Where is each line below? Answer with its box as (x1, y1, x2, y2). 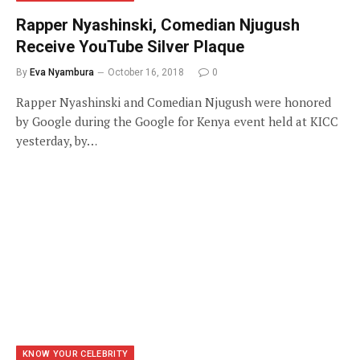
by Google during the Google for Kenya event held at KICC (16, 112, 338, 129)
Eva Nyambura (30, 66, 94, 78)
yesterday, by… (16, 132, 97, 149)
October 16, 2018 (108, 66, 184, 78)
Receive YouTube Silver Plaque (16, 36, 244, 56)
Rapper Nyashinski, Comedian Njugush (16, 14, 300, 35)
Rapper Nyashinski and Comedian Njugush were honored (16, 93, 331, 110)
